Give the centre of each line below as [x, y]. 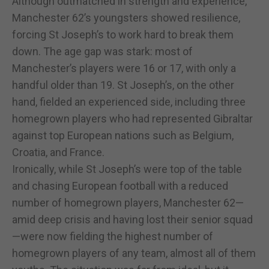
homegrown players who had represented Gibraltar [132, 118]
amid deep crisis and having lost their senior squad [132, 219]
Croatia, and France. [58, 152]
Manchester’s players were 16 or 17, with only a [124, 68]
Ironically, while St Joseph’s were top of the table [127, 169]
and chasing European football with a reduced [120, 186]
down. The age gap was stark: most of [102, 51]
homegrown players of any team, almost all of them [134, 253]
